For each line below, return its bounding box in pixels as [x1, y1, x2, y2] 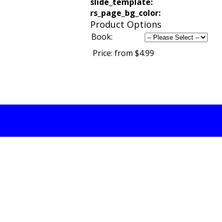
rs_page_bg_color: [90, 7, 161, 18]
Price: [93, 48, 114, 58]
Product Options [90, 18, 162, 30]
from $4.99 [114, 48, 154, 58]
